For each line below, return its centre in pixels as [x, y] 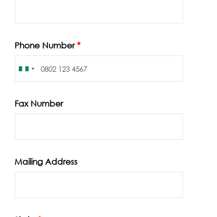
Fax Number [39, 103]
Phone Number [46, 45]
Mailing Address [46, 162]
